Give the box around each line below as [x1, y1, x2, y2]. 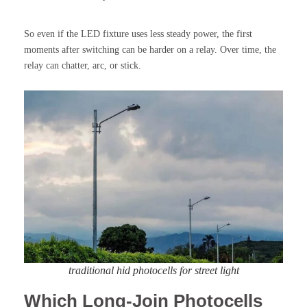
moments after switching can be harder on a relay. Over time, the [24, 44, 276, 55]
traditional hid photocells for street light [68, 264, 239, 276]
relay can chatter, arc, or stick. [24, 60, 141, 71]
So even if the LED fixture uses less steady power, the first [24, 28, 252, 39]
